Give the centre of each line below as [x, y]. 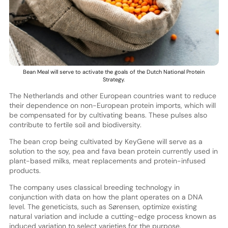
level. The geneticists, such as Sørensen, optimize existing [103, 207]
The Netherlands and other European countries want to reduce [112, 96]
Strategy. [114, 80]
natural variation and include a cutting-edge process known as [112, 217]
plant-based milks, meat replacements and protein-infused [107, 161]
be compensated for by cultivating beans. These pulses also [108, 115]
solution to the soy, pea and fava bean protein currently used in [113, 151]
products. [25, 171]
